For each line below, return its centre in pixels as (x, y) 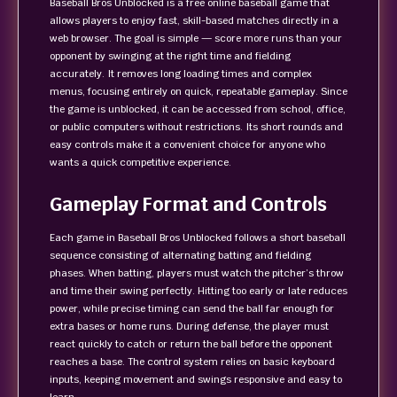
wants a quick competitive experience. (140, 162)
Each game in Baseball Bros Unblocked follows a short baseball (198, 237)
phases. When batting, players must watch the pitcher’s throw (197, 273)
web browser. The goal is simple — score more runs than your (196, 38)
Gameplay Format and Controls (188, 204)
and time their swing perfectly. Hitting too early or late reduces (198, 291)
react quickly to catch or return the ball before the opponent (191, 344)
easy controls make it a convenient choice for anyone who (187, 144)
